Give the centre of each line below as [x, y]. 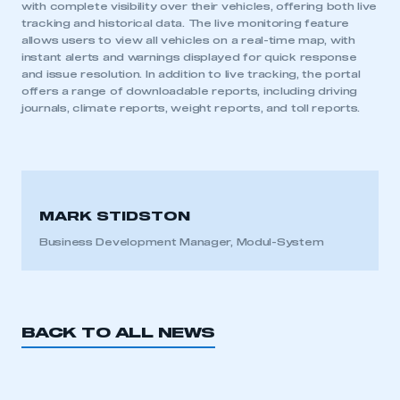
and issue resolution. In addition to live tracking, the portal [191, 75]
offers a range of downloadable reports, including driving [190, 92]
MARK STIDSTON [115, 217]
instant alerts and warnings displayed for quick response [189, 58]
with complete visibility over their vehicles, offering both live [200, 7]
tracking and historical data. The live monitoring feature [186, 24]
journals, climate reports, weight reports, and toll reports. [191, 108]
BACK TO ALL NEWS [118, 333]
